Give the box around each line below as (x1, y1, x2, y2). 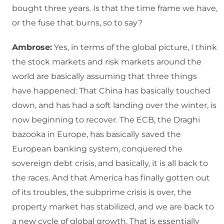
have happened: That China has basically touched (12, 86, 210, 96)
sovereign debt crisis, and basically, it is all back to (12, 158, 208, 168)
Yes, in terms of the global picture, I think (52, 42, 217, 52)
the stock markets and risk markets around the (12, 57, 201, 67)
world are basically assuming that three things (12, 71, 197, 81)
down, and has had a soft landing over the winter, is (12, 100, 216, 110)
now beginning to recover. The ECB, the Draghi (12, 115, 200, 125)
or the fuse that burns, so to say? (12, 18, 142, 28)
